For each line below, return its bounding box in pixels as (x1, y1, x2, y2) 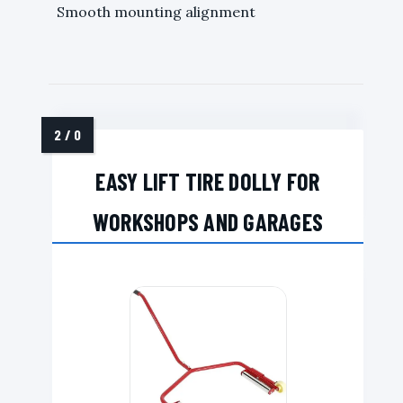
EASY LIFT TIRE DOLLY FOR (95, 166, 320, 195)
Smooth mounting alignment (57, 2, 255, 21)
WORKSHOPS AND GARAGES (92, 207, 324, 236)
